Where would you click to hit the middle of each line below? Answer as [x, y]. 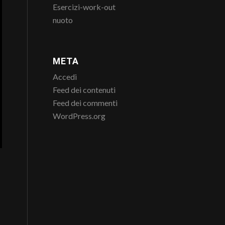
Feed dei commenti [85, 103]
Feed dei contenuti [84, 90]
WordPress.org [79, 116]
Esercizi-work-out [84, 7]
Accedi [65, 77]
